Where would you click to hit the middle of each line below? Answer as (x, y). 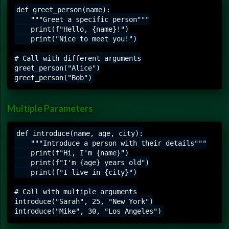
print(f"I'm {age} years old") (82, 162)
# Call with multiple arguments (76, 191)
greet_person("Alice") (57, 68)
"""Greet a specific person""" (82, 19)
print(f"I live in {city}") (76, 172)
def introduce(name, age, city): (79, 133)
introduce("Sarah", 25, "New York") (84, 201)
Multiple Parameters (50, 108)
